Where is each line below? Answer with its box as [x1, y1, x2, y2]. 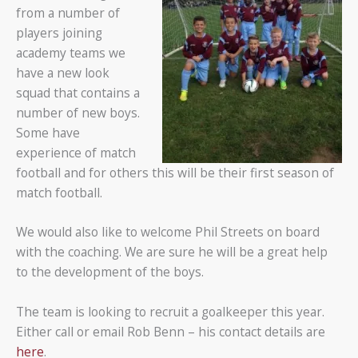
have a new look [16, 63, 109, 82]
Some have [16, 123, 80, 141]
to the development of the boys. [16, 263, 204, 281]
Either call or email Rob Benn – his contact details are [16, 323, 325, 341]
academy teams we [16, 43, 125, 62]
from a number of [16, 3, 120, 22]
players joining [16, 23, 102, 42]
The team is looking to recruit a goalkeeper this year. [16, 303, 324, 321]
